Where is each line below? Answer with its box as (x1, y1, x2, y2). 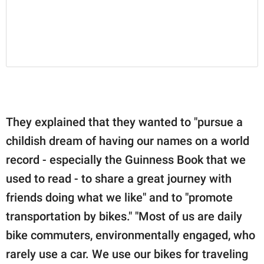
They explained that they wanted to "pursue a (6, 114, 243, 129)
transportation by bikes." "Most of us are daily (6, 209, 242, 223)
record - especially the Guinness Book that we (6, 152, 246, 167)
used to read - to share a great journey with (6, 171, 232, 186)
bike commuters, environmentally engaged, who (6, 227, 255, 242)
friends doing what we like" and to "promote (6, 190, 233, 204)
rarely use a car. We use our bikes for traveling (6, 246, 248, 261)
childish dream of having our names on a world (6, 133, 249, 148)
